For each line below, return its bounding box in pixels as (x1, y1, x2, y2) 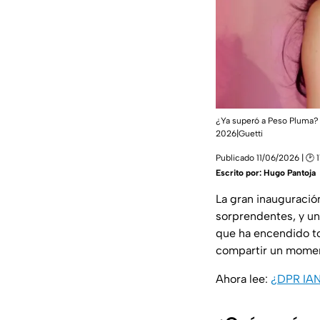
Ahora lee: (216, 272, 271, 286)
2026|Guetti (216, 129, 263, 139)
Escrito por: (216, 168, 264, 179)
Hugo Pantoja (264, 168, 316, 179)
